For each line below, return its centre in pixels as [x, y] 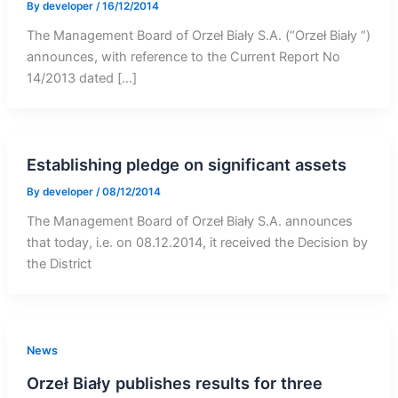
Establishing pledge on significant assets [186, 165]
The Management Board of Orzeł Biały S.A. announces [189, 221]
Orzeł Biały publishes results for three [174, 382]
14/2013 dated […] [81, 79]
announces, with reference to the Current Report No [183, 57]
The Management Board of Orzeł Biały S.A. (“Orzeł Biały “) [198, 36]
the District [59, 264]
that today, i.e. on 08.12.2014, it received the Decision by [197, 243]
